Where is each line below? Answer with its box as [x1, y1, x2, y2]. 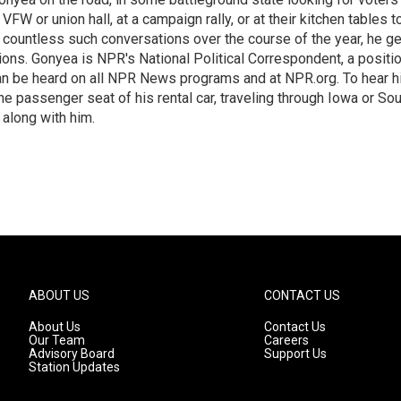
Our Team [29, 333, 85, 347]
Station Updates [29, 360, 120, 374]
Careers [264, 333, 310, 347]
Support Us [264, 346, 328, 361]
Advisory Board [29, 346, 115, 361]
